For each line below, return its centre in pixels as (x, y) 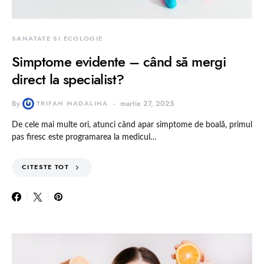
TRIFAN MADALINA (72, 104)
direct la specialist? (68, 80)
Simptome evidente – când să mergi (119, 62)
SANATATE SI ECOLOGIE (57, 39)
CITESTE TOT (46, 167)
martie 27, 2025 (147, 104)
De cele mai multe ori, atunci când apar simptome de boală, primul (132, 125)
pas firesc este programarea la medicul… (84, 138)
